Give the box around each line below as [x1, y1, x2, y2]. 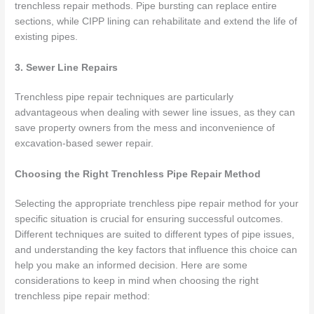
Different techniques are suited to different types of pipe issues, [15, 229, 295, 240]
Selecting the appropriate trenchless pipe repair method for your [15, 198, 299, 210]
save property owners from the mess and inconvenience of [15, 123, 275, 134]
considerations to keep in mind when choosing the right [15, 275, 259, 287]
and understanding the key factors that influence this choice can [15, 245, 298, 256]
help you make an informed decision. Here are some [15, 260, 248, 271]
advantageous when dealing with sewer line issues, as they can [15, 107, 296, 118]
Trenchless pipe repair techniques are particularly [15, 92, 234, 103]
